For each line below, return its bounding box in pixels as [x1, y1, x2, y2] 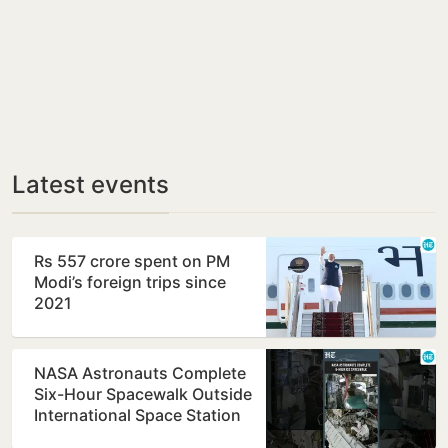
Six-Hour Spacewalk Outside [34, 384, 252, 405]
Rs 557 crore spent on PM [34, 251, 230, 272]
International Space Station [34, 405, 241, 426]
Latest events [12, 170, 169, 200]
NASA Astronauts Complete [34, 363, 246, 384]
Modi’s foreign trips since [34, 272, 226, 293]
